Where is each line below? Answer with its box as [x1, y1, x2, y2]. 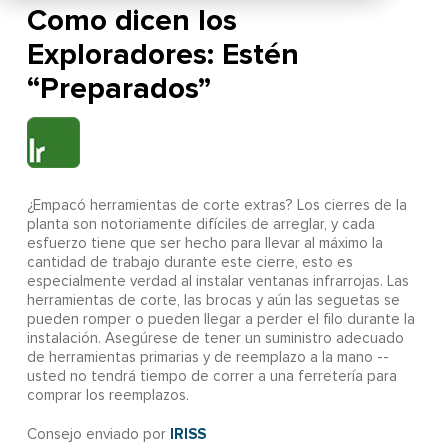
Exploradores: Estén [26, 36, 299, 74]
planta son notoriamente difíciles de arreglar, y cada [26, 217, 375, 233]
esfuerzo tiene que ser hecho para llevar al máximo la [26, 236, 383, 252]
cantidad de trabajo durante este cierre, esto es [26, 255, 353, 271]
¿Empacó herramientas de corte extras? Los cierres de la [26, 198, 407, 214]
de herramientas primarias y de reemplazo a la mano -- [26, 350, 389, 366]
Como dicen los [26, 2, 237, 40]
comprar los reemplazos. [26, 388, 189, 404]
